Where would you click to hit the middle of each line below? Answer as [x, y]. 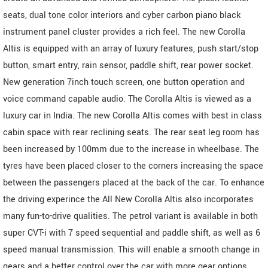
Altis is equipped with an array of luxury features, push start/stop [131, 49]
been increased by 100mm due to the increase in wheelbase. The [131, 150]
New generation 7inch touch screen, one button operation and [124, 83]
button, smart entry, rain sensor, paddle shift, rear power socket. [128, 66]
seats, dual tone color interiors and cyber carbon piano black [122, 16]
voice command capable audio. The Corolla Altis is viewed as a [127, 99]
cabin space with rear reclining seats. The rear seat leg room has [131, 133]
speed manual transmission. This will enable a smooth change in [131, 250]
